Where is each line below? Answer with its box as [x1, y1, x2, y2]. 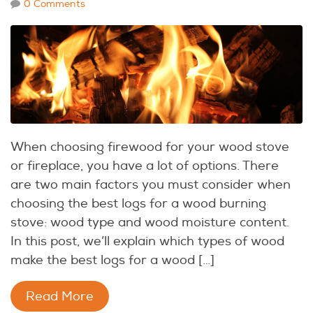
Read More [26, 288, 94, 305]
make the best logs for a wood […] [10, 252, 214, 268]
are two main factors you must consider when [10, 176, 291, 193]
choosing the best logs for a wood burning [10, 195, 266, 212]
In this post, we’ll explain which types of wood [10, 233, 284, 249]
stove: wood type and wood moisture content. [10, 214, 289, 231]
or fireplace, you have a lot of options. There [10, 157, 279, 174]
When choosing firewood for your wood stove [10, 138, 289, 155]
